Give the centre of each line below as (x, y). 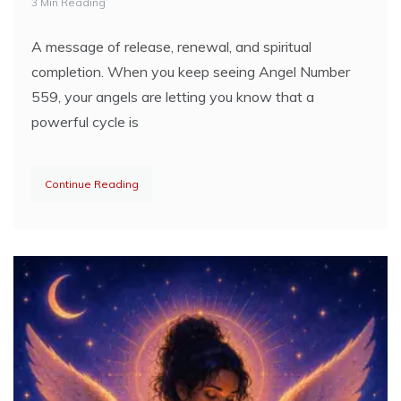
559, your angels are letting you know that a (173, 97)
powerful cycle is (85, 122)
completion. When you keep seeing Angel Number (191, 72)
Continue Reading (92, 184)
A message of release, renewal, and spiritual (171, 47)
